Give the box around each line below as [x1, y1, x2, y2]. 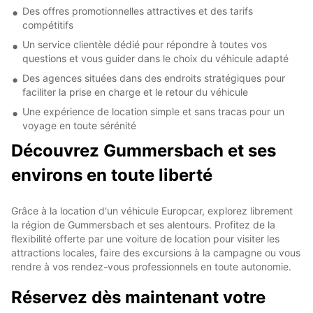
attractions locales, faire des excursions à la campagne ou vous [11, 246, 300, 259]
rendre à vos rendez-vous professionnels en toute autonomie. [11, 260, 291, 272]
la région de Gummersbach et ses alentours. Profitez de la [11, 218, 275, 231]
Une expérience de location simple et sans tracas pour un [22, 105, 284, 117]
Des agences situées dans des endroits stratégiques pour [22, 71, 285, 84]
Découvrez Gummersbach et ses [11, 140, 276, 161]
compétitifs [22, 18, 73, 31]
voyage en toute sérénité [22, 119, 136, 131]
